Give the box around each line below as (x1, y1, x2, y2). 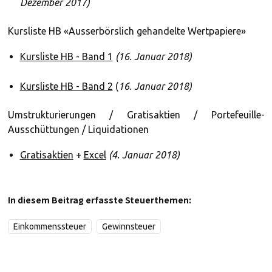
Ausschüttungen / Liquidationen (7, 124, 149, 135)
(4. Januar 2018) (108, 149, 180, 160)
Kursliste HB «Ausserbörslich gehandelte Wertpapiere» (7, 25, 246, 36)
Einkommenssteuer (13, 222, 86, 231)
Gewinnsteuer (101, 222, 155, 231)
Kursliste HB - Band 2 (19, 81, 113, 92)
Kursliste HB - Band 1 (19, 51, 113, 62)
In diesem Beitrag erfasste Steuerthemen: (7, 194, 191, 206)
